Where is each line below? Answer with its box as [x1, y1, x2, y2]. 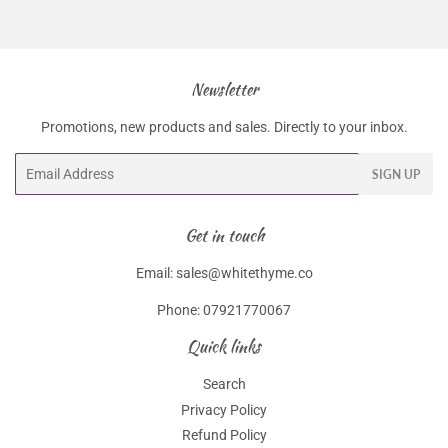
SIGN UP [372, 167, 420, 182]
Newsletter [190, 78, 258, 101]
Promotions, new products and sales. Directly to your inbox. [40, 119, 408, 135]
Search [202, 376, 246, 392]
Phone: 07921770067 [157, 302, 291, 318]
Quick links [187, 335, 261, 358]
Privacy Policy [181, 401, 267, 418]
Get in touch [184, 224, 264, 247]
